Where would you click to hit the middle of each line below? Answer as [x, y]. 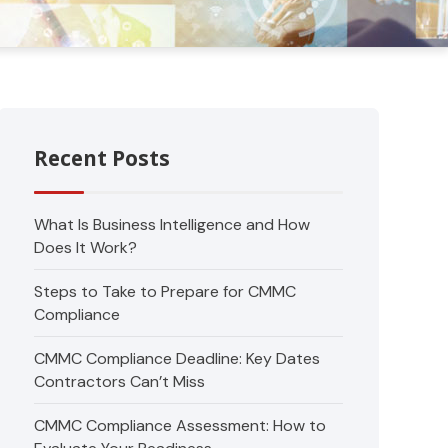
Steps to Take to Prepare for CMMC [165, 291]
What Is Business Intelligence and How [172, 224]
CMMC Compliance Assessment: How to [180, 425]
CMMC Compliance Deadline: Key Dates [177, 358]
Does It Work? [86, 247]
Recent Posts [102, 158]
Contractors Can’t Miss [120, 381]
